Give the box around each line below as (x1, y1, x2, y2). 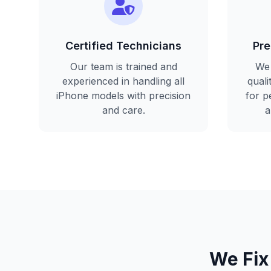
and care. (102, 104, 145, 116)
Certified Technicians (65, 39, 181, 52)
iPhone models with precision (56, 90, 191, 102)
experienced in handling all (62, 75, 184, 87)
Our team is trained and (70, 60, 177, 73)
